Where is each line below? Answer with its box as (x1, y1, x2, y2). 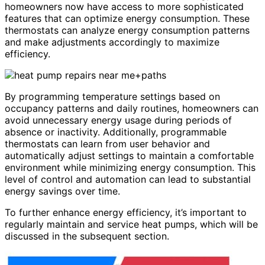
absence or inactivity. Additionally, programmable (5, 125, 227, 138)
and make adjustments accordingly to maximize (5, 35, 219, 48)
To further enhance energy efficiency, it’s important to (5, 206, 247, 218)
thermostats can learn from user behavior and (5, 137, 210, 150)
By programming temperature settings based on (5, 90, 220, 102)
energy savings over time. (5, 185, 120, 197)
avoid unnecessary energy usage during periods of (5, 114, 232, 126)
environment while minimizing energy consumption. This (5, 161, 256, 173)
